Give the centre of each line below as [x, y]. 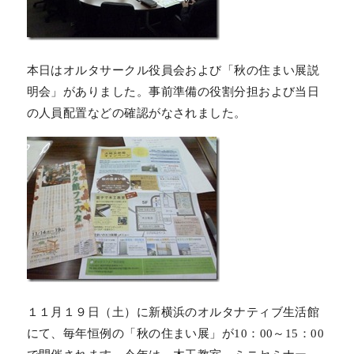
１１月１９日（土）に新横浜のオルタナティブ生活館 [173, 312]
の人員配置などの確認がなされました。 [136, 113]
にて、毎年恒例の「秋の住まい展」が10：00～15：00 [175, 333]
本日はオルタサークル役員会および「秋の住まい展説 [173, 70]
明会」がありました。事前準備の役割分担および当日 [173, 91]
